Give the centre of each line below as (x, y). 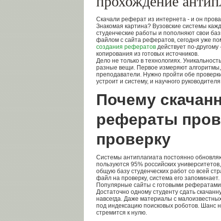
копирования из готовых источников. (147, 54)
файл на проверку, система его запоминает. (158, 178)
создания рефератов (126, 47)
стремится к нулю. (122, 213)
